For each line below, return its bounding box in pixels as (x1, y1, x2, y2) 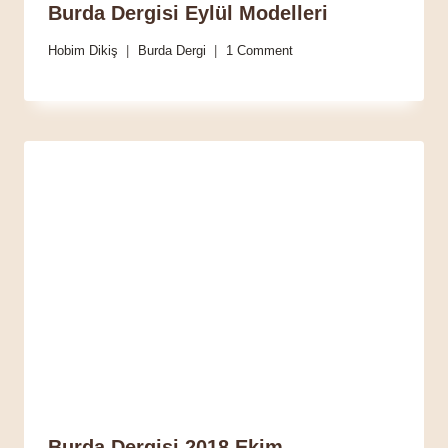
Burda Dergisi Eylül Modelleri (48, 2, 328, 25)
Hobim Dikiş (48, 42, 118, 58)
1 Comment (226, 42, 293, 58)
